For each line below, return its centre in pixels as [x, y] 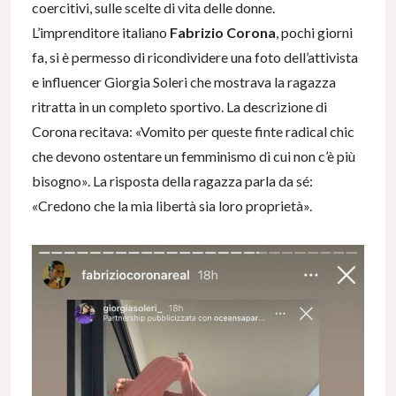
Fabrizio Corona [223, 33]
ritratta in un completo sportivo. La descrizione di [179, 107]
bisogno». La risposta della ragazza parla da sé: [172, 181]
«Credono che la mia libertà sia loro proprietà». [173, 206]
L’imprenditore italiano [101, 33]
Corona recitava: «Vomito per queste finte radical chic [193, 132]
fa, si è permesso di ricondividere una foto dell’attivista [195, 57]
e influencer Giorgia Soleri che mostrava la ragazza [184, 82]
